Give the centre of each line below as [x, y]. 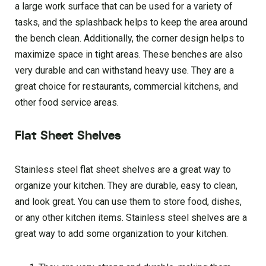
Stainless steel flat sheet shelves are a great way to [123, 170]
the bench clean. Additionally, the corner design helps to [130, 39]
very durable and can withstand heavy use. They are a [124, 71]
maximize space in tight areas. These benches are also [129, 55]
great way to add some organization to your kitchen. [121, 234]
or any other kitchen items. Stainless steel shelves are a [131, 218]
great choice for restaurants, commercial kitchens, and [126, 87]
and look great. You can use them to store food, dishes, [128, 202]
